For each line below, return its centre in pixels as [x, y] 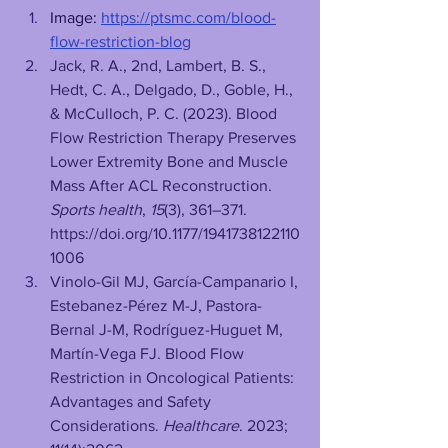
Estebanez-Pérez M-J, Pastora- [156, 306]
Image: [75, 18]
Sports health [96, 210]
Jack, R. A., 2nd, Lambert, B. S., [160, 66]
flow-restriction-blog [120, 42]
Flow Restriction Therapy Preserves [175, 138]
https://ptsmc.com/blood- [188, 18]
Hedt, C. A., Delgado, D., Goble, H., [173, 90]
